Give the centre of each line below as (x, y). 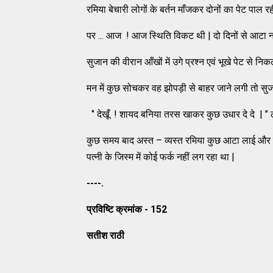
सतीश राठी (105, 235)
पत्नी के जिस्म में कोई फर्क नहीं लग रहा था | (161, 157)
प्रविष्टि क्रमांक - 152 (127, 209)
